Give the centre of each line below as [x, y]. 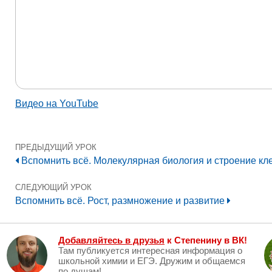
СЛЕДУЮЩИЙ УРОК [53, 188]
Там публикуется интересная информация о [150, 251]
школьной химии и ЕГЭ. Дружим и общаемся [152, 261]
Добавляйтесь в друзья [111, 240]
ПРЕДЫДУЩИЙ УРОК [56, 148]
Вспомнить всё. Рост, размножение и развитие [121, 201]
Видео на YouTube [57, 104]
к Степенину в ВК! [206, 240]
